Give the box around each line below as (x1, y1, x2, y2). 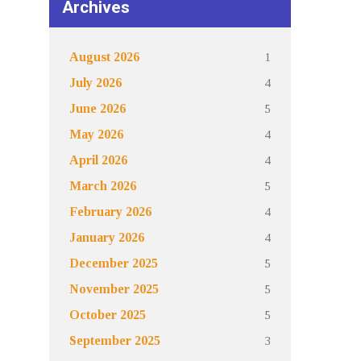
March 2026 (69, 179, 136, 193)
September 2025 (69, 334, 160, 347)
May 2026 (69, 127, 123, 141)
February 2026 (69, 205, 151, 218)
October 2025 (69, 308, 146, 322)
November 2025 (69, 282, 159, 296)
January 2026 (69, 230, 144, 244)
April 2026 (69, 153, 127, 167)
